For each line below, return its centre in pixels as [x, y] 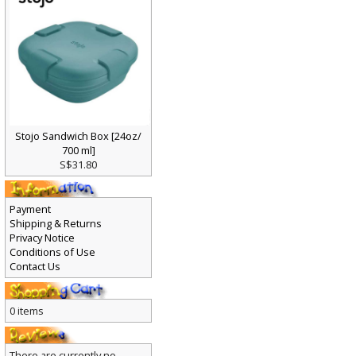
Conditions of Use [52, 256]
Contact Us [35, 271]
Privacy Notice [42, 242]
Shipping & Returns [56, 228]
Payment [30, 213]
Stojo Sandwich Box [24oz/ [79, 140]
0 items [27, 316]
